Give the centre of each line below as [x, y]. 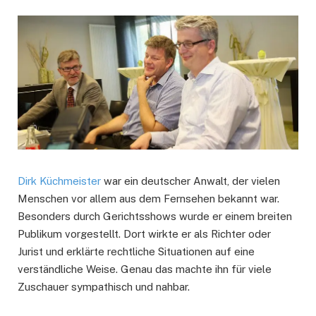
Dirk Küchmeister [59, 181]
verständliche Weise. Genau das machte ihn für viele [145, 269]
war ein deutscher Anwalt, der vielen [190, 181]
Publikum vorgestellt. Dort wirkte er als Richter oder [144, 234]
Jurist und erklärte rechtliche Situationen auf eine [136, 252]
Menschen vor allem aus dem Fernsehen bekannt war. [148, 199]
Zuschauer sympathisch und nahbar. [104, 287]
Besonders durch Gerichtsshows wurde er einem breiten [155, 217]
